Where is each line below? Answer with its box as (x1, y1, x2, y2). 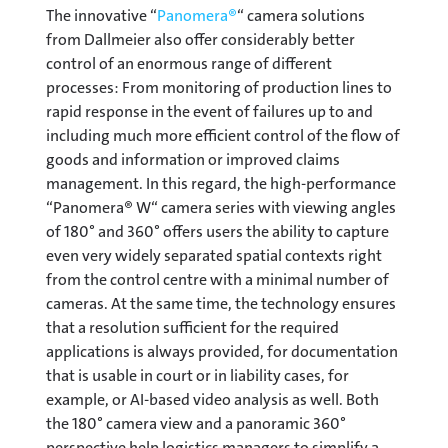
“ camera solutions (237, 4, 365, 26)
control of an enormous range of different (46, 52, 332, 74)
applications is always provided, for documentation (46, 340, 398, 362)
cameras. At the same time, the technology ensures (46, 292, 396, 314)
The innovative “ (46, 4, 157, 26)
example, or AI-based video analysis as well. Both (46, 388, 379, 410)
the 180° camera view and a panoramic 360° (46, 412, 346, 434)
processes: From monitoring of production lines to (46, 76, 392, 98)
